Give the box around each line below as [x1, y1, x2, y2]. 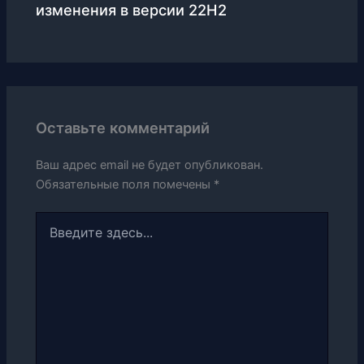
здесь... [35, 227, 78, 242]
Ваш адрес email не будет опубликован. [36, 157, 264, 172]
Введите [35, 211, 82, 226]
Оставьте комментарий [36, 119, 210, 137]
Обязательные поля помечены [36, 176, 214, 192]
